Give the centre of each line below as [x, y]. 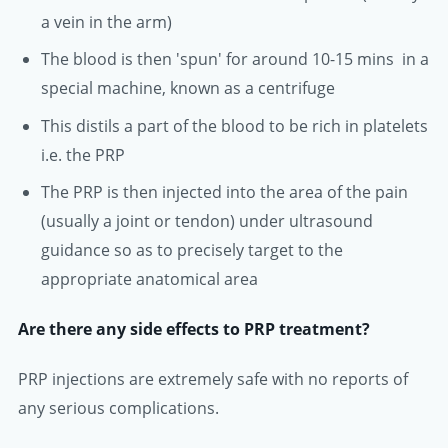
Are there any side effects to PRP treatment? [194, 328]
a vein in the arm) [106, 22]
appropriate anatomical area [149, 278]
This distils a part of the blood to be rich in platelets [234, 125]
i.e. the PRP [82, 154]
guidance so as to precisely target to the [191, 249]
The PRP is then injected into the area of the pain [224, 191]
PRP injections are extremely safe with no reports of [213, 379]
